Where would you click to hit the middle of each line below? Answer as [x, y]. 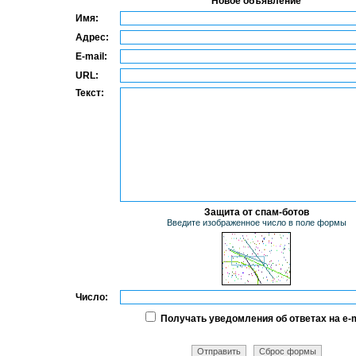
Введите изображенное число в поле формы [256, 222]
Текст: [89, 93]
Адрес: [92, 37]
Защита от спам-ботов [256, 212]
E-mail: [91, 56]
